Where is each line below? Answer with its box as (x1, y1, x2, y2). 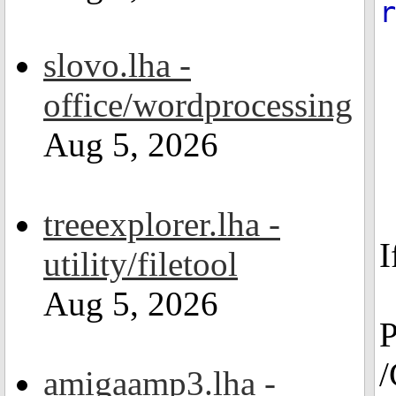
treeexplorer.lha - (43, 205, 280, 243)
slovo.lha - (43, 46, 191, 84)
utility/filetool (43, 245, 238, 283)
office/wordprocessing (43, 86, 353, 124)
